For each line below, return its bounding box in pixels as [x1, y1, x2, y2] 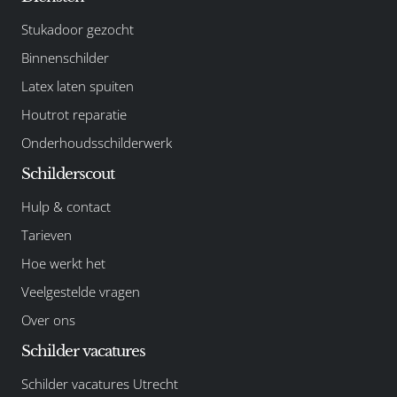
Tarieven [21, 225, 72, 244]
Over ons [21, 310, 75, 329]
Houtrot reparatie [21, 105, 127, 123]
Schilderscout [21, 164, 114, 183]
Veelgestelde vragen [21, 282, 140, 300]
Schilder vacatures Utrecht [21, 374, 178, 393]
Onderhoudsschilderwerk [21, 133, 172, 152]
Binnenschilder [21, 48, 109, 66]
